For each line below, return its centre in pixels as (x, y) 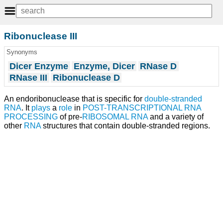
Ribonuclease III (41, 36)
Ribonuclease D (86, 78)
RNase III (29, 78)
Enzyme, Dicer (104, 66)
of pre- (70, 116)
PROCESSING (31, 116)
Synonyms (22, 52)
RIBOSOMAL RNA (115, 116)
